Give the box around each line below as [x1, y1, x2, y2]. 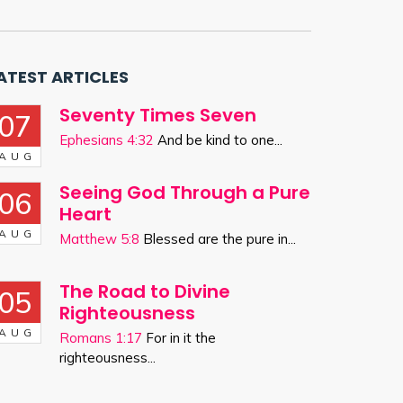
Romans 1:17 [59, 328, 142, 346]
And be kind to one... [154, 130, 282, 148]
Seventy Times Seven [59, 102, 256, 128]
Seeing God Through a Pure [59, 179, 310, 205]
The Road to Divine [59, 278, 230, 304]
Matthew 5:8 [59, 229, 139, 247]
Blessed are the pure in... [139, 229, 296, 247]
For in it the [142, 328, 216, 346]
